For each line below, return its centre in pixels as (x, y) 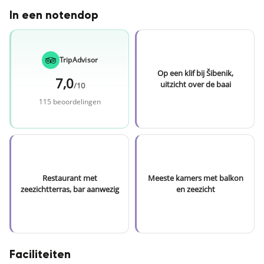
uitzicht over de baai (195, 84)
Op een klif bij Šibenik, (195, 73)
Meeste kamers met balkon (195, 178)
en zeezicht (195, 189)
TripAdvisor (79, 60)
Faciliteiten (40, 255)
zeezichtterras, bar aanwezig (70, 189)
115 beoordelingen (70, 101)
